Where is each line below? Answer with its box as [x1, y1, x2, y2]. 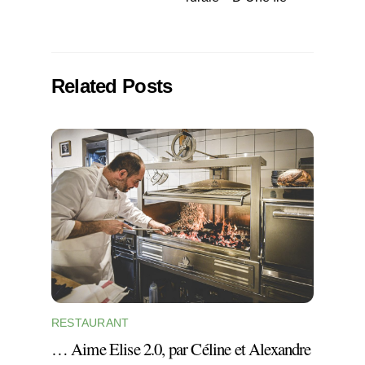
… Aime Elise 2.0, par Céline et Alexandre [51, 337, 311, 361]
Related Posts [51, 74, 173, 97]
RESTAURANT [51, 316, 130, 330]
